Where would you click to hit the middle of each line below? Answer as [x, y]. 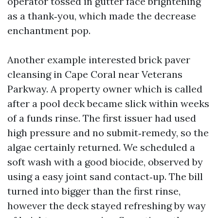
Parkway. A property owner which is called [105, 89]
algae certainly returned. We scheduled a [101, 147]
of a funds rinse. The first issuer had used [102, 118]
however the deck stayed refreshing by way [107, 206]
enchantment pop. [49, 30]
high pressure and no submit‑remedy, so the [108, 133]
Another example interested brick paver [99, 60]
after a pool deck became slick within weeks [108, 103]
